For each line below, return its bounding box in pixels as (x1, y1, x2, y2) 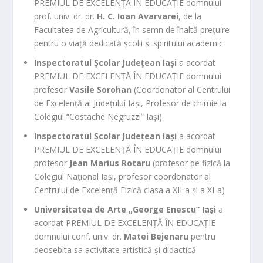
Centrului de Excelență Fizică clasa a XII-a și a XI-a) (34, 184, 225, 195)
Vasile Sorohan (69, 83, 132, 95)
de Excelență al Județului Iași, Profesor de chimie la (34, 97, 227, 109)
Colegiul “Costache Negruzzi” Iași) (34, 110, 163, 122)
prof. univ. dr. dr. (34, 11, 97, 22)
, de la (178, 11, 202, 22)
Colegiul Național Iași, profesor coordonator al (34, 170, 211, 182)
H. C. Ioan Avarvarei (97, 11, 179, 22)
